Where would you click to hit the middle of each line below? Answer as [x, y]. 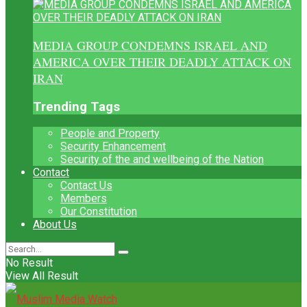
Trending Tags [76, 107]
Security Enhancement [113, 147]
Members [84, 199]
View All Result [42, 276]
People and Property [110, 134]
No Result [29, 263]
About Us [55, 225]
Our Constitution [99, 212]
